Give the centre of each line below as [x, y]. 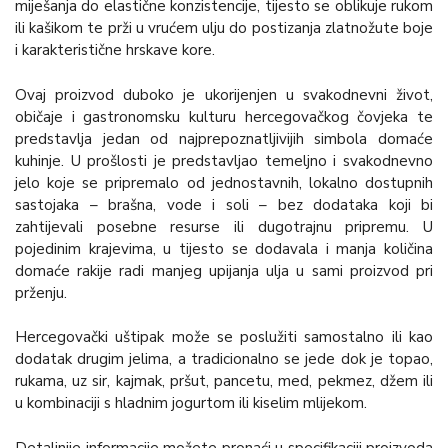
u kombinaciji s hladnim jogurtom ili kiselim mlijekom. [191, 403]
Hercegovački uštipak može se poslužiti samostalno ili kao [224, 337]
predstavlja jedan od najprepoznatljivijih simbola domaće [224, 138]
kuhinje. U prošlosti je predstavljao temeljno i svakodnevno [224, 160]
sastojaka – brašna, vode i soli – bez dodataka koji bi [224, 204]
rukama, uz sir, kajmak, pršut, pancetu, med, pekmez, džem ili [224, 381]
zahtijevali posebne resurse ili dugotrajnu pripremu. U [224, 226]
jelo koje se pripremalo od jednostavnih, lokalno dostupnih [224, 182]
